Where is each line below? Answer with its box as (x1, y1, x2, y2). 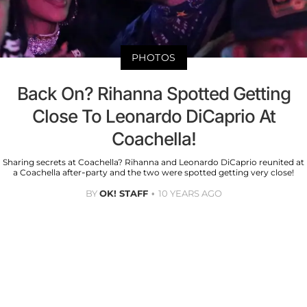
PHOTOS (131, 51, 176, 64)
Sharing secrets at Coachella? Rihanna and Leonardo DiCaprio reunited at (3, 157, 304, 168)
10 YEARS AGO (158, 188, 222, 199)
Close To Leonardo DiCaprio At (32, 106, 275, 127)
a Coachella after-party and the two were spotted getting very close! (13, 167, 294, 178)
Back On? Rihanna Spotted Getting (16, 83, 291, 105)
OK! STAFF (99, 188, 148, 199)
